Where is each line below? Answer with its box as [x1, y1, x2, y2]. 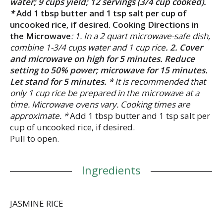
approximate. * [10, 110, 68, 121]
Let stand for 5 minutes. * [10, 75, 113, 87]
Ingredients [81, 162, 141, 177]
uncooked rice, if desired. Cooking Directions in [10, 18, 199, 30]
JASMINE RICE [10, 197, 63, 209]
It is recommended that [113, 75, 206, 87]
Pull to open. [10, 132, 59, 144]
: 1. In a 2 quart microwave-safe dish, [71, 30, 210, 42]
